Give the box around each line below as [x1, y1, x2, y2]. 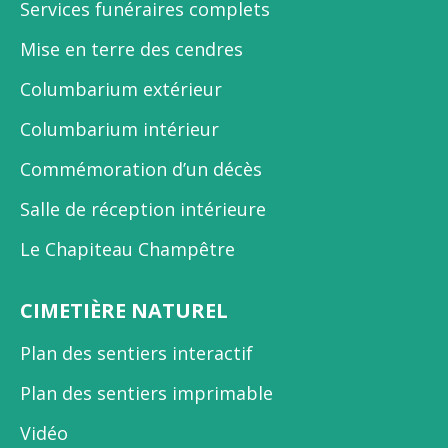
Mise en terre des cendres [20, 37, 243, 62]
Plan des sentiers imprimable [20, 380, 273, 405]
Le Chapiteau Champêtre [20, 237, 235, 262]
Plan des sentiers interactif [20, 340, 253, 365]
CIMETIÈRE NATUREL [20, 296, 228, 324]
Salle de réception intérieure [20, 197, 266, 222]
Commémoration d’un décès [20, 157, 262, 182]
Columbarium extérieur [20, 77, 222, 102]
